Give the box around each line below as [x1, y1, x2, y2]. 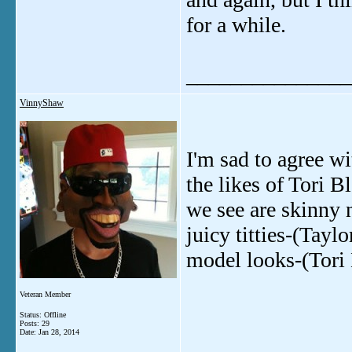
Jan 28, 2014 [38, 328, 79, 336]
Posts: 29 [20, 319, 49, 328]
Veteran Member [20, 290, 71, 299]
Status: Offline [20, 310, 66, 319]
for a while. [186, 13, 286, 37]
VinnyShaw [20, 97, 64, 108]
